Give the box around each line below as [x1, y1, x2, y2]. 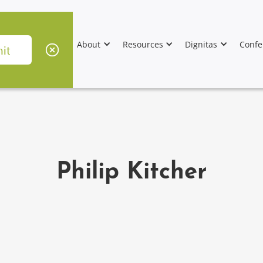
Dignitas [185, 38, 218, 50]
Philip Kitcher [56, 161, 207, 184]
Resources [122, 38, 163, 50]
